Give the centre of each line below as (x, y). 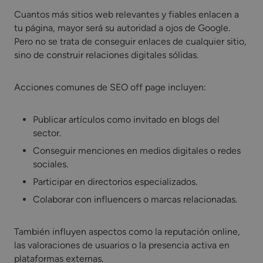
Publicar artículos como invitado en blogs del (126, 119)
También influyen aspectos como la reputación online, (127, 232)
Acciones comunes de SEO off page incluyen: (110, 87)
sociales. (50, 164)
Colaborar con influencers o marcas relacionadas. (135, 200)
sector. (47, 133)
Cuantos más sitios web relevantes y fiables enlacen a (127, 14)
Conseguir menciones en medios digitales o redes (137, 151)
